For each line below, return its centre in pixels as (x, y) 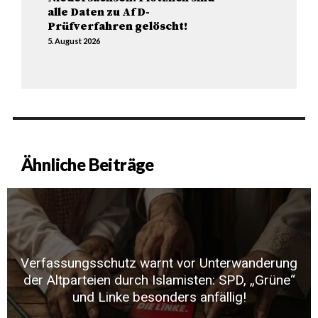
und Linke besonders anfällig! (159, 297)
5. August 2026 (74, 41)
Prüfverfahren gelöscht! (118, 27)
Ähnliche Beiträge (88, 164)
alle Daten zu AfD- (99, 12)
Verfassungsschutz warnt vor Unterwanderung (159, 263)
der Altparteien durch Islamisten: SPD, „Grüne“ (159, 280)
